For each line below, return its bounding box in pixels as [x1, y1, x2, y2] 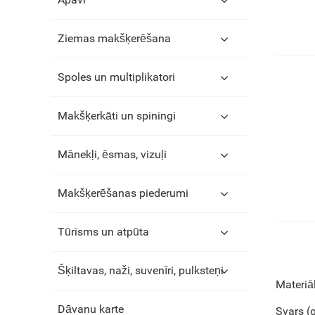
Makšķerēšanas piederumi [58, 186, 188, 200]
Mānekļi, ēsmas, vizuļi [58, 148, 167, 161]
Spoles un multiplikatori [58, 70, 175, 84]
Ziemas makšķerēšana [58, 32, 171, 45]
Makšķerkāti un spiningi [58, 109, 176, 122]
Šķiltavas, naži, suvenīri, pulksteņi [58, 264, 224, 277]
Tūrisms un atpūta [58, 225, 149, 238]
